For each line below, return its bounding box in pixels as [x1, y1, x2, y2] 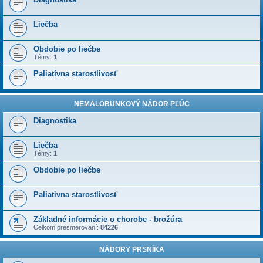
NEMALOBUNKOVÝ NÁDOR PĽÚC [73, 100, 190, 108]
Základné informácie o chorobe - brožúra [33, 215, 182, 224]
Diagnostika [33, 116, 76, 125]
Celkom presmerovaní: [33, 224, 100, 231]
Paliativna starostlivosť [33, 190, 117, 199]
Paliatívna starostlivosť [33, 69, 117, 78]
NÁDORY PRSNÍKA [99, 245, 164, 254]
